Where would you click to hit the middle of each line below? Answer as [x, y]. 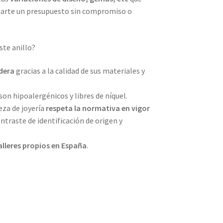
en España [69, 146]
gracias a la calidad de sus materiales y [79, 71]
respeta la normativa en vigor [98, 108]
